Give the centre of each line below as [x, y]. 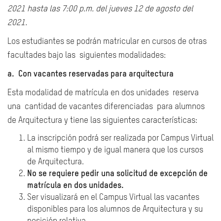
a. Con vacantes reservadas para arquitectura [92, 74]
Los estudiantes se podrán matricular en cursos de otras [107, 42]
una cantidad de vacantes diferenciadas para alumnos [106, 107]
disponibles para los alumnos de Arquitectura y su [115, 209]
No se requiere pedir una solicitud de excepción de [117, 174]
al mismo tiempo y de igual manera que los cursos [115, 150]
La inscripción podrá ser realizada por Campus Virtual [120, 138]
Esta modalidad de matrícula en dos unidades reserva [103, 93]
